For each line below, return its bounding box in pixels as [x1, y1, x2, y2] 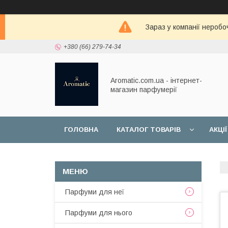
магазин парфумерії [110, 85, 177, 94]
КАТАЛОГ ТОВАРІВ [117, 126, 181, 133]
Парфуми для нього [65, 209, 132, 217]
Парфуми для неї [65, 188, 124, 196]
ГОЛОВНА [64, 126, 98, 133]
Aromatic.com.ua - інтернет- [110, 76, 202, 84]
